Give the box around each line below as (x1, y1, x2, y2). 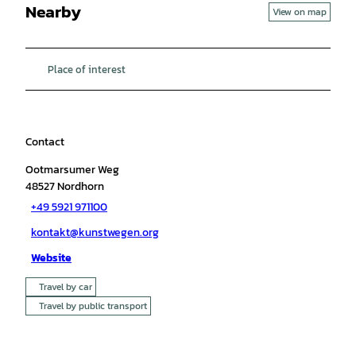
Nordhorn (57, 177, 104, 195)
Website (31, 250, 72, 267)
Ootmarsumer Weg (25, 161, 119, 178)
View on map (273, 4, 327, 19)
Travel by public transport (39, 298, 147, 313)
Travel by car (39, 279, 92, 294)
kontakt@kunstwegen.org (31, 224, 159, 242)
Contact (25, 133, 64, 150)
